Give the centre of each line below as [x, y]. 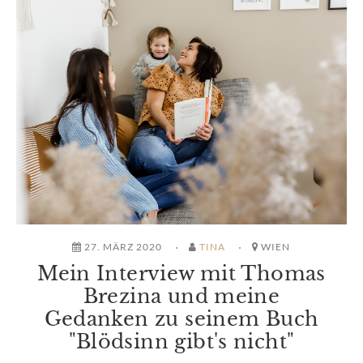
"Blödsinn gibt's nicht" [181, 342]
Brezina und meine [181, 297]
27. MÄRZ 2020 [124, 247]
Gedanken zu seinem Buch [181, 319]
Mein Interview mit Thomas [181, 274]
